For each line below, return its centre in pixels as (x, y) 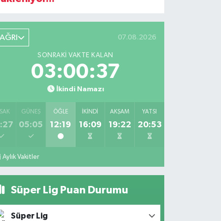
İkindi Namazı (80, 89)
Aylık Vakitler (21, 157)
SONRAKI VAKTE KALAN (75, 55)
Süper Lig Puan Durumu (68, 190)
